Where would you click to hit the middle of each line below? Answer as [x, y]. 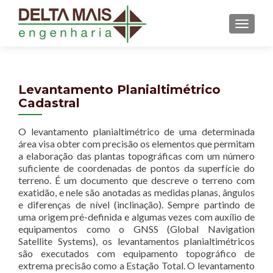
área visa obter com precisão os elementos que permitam [136, 144]
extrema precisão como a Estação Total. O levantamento [136, 265]
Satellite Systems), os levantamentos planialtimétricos [136, 241]
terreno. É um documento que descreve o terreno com [136, 180]
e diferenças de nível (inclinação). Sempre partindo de [136, 204]
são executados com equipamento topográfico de [136, 253]
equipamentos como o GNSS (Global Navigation [136, 229]
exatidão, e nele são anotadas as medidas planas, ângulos [136, 192]
